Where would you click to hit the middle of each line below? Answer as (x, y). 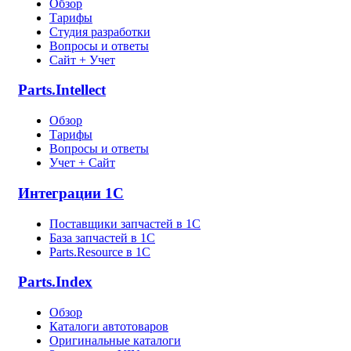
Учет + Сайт (82, 163)
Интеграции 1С (71, 193)
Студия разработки (100, 31)
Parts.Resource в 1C (100, 251)
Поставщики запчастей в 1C (125, 223)
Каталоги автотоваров (109, 326)
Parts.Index (55, 282)
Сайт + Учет (82, 60)
